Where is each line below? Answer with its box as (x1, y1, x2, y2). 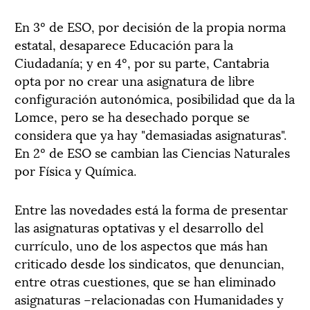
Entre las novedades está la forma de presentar (15, 199, 288, 218)
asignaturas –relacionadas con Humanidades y (15, 289, 284, 308)
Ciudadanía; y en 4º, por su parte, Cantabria (15, 53, 269, 71)
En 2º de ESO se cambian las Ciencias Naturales (15, 143, 290, 161)
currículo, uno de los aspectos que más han (15, 235, 268, 254)
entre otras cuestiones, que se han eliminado (15, 271, 276, 290)
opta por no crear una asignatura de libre (15, 71, 255, 89)
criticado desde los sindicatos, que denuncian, (15, 253, 284, 272)
